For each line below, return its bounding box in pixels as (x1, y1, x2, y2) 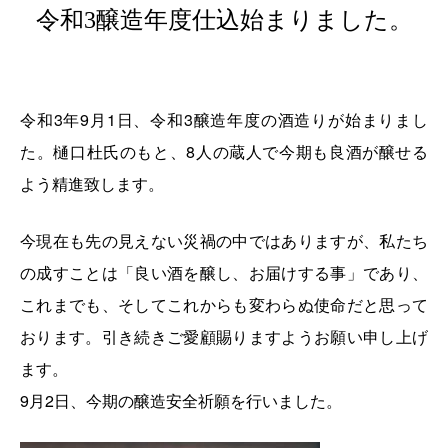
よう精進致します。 (20, 172, 164, 196)
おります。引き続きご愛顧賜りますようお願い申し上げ (20, 325, 428, 349)
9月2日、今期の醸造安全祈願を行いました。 (20, 389, 342, 413)
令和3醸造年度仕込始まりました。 (35, 7, 413, 34)
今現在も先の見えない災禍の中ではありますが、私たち (20, 229, 428, 253)
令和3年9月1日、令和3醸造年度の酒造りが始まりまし (20, 108, 428, 132)
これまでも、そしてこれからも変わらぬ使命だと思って (20, 293, 428, 317)
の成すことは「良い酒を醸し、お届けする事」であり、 (20, 261, 428, 285)
